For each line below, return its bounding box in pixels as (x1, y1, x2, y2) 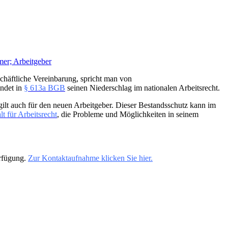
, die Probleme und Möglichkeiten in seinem (57, 110, 198, 119)
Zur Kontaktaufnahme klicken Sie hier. (28, 154, 153, 163)
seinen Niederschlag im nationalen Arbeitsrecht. (65, 83, 220, 93)
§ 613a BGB (24, 83, 65, 93)
